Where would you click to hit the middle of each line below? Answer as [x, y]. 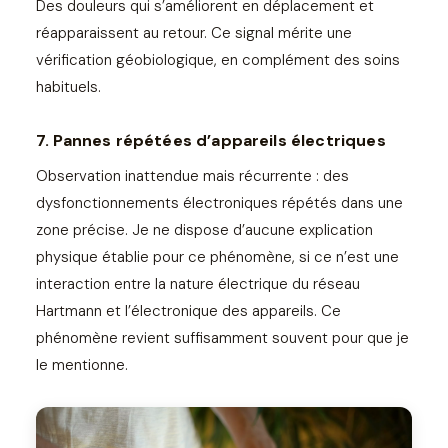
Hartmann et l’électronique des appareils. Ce [188, 310]
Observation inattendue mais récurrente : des [192, 175]
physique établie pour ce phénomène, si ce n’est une [217, 256]
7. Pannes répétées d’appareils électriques [211, 140]
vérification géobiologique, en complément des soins [218, 59]
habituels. [68, 86]
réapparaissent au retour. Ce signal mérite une [194, 32]
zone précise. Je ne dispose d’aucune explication [204, 229]
